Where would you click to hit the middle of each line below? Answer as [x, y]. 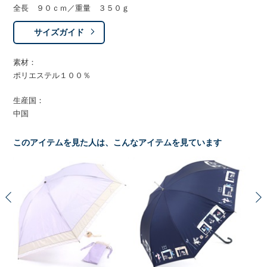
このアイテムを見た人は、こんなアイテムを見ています [118, 143]
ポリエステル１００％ [52, 75]
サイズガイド [59, 32]
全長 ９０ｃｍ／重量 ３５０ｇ [72, 8]
